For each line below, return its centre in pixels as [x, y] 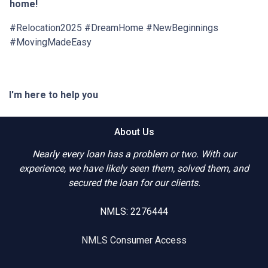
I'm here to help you [55, 95]
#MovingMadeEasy [51, 42]
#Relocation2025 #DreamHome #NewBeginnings [114, 28]
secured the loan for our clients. [134, 183]
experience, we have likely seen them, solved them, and [134, 169]
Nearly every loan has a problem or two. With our [134, 154]
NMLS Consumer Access [134, 240]
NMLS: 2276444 [134, 212]
